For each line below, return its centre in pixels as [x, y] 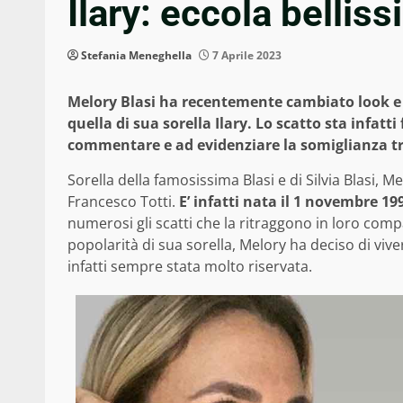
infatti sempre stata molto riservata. [190, 267]
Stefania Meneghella [136, 56]
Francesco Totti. [123, 202]
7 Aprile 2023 [246, 56]
